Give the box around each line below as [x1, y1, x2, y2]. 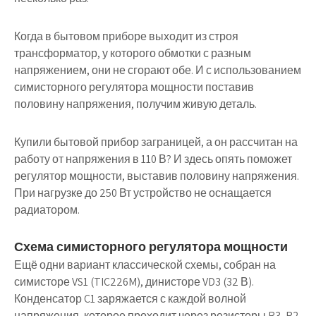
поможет [247, 152, 292, 166]
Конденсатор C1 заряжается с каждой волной [14, 291, 246, 306]
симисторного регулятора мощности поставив [14, 80, 254, 95]
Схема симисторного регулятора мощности [14, 238, 288, 255]
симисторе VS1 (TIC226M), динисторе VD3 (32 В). [14, 274, 254, 289]
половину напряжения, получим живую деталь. [14, 97, 257, 111]
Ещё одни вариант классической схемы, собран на [14, 257, 276, 272]
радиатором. [14, 202, 80, 217]
